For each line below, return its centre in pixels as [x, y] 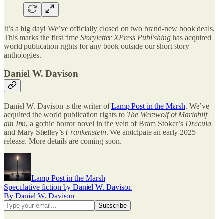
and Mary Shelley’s [35, 132]
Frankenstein [86, 132]
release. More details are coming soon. [63, 141]
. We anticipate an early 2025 [151, 132]
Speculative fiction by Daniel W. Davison [68, 187]
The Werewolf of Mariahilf [167, 114]
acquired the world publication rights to [65, 114]
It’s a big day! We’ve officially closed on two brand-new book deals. [109, 28]
